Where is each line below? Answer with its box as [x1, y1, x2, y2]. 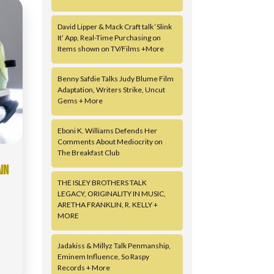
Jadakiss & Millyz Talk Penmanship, [57, 240, 171, 250]
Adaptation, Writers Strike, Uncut [57, 84, 165, 94]
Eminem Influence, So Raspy [57, 251, 149, 261]
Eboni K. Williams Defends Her [57, 125, 157, 135]
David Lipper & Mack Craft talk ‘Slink [57, 21, 172, 31]
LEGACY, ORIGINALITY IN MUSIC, [57, 188, 166, 198]
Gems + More [57, 95, 103, 105]
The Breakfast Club [57, 147, 119, 157]
